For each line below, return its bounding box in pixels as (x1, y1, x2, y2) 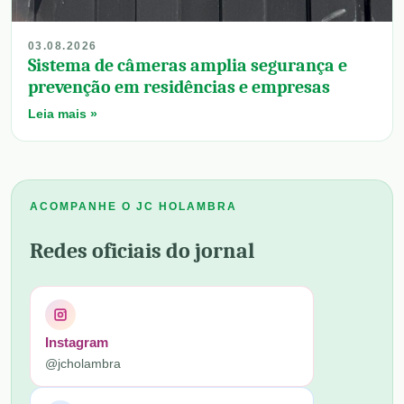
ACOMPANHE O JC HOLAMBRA (30, 199, 237, 213)
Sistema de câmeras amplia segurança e (28, 54, 347, 76)
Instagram (45, 334, 108, 350)
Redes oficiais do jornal (30, 237, 254, 263)
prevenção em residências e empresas (28, 76, 330, 97)
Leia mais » (28, 106, 97, 121)
